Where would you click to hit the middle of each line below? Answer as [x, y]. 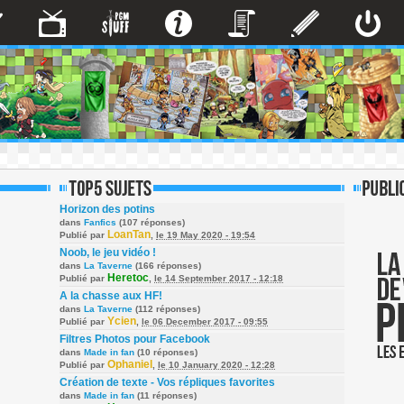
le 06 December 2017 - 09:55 [205, 321]
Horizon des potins [107, 209]
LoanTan [129, 234]
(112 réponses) [166, 309]
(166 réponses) [167, 266]
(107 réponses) [151, 222]
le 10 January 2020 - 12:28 [216, 365]
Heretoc [128, 278]
